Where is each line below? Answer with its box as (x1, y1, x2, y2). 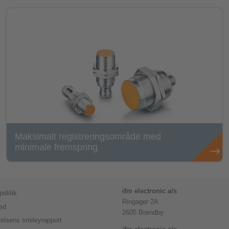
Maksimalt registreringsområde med (15, 131, 162, 142)
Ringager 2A (122, 198, 158, 206)
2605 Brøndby (122, 209, 164, 217)
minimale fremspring (15, 142, 98, 153)
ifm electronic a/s (122, 188, 177, 195)
